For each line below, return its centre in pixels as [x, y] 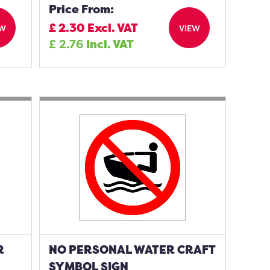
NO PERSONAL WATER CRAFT [133, 250]
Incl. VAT [110, 44]
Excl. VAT [113, 28]
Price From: [82, 9]
